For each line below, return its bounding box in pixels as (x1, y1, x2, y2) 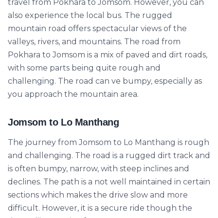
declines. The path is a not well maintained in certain (8, 177, 210, 186)
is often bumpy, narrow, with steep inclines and (8, 164, 189, 173)
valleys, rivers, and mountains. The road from (8, 37, 181, 46)
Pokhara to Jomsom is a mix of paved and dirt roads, (8, 50, 207, 59)
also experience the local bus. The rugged (8, 11, 172, 20)
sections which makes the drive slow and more (8, 190, 188, 200)
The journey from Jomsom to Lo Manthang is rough (8, 138, 209, 147)
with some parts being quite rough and (8, 63, 161, 73)
